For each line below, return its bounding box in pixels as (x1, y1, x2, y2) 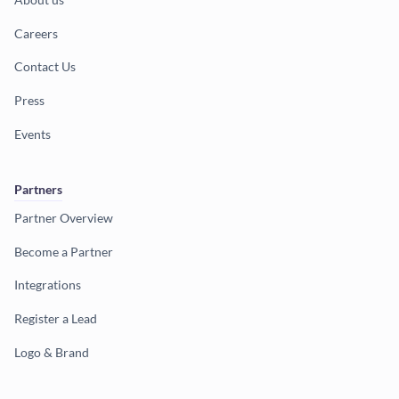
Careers (14, 25, 58, 41)
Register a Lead (14, 310, 97, 326)
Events (14, 126, 51, 142)
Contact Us (14, 59, 76, 75)
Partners (14, 182, 62, 198)
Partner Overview (14, 210, 113, 226)
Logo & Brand (14, 344, 89, 360)
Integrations (14, 277, 81, 293)
